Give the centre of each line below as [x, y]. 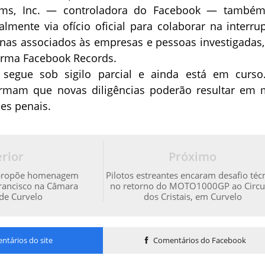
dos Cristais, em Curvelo [193, 197]
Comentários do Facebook [198, 240]
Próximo [193, 157]
